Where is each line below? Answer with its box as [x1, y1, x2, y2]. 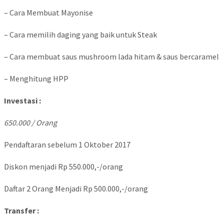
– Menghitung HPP [4, 73, 68, 84]
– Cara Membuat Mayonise [4, 7, 93, 18]
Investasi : [4, 95, 41, 106]
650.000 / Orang [4, 117, 57, 128]
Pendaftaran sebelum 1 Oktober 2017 [4, 139, 130, 150]
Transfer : [4, 205, 39, 216]
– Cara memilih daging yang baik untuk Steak [4, 29, 157, 40]
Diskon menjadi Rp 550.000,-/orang [4, 161, 123, 172]
